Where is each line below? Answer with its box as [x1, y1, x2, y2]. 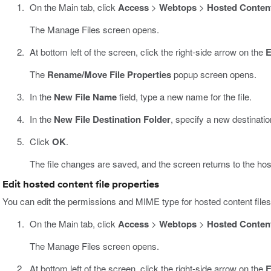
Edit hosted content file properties [2, 179, 159, 190]
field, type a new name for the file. [116, 90, 252, 103]
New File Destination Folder [53, 112, 171, 126]
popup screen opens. [171, 67, 256, 80]
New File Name [53, 90, 117, 103]
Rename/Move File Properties [47, 67, 171, 81]
